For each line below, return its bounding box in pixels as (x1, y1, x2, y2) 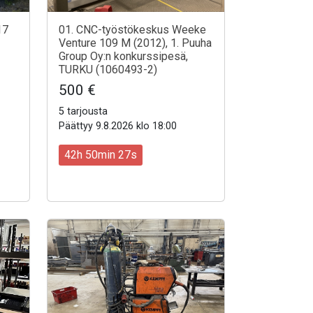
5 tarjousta (59, 105, 108, 117)
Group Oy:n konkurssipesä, (59, 50, 188, 63)
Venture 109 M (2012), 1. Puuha (59, 36, 212, 50)
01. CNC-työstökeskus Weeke (59, 23, 206, 36)
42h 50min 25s (64, 148, 137, 162)
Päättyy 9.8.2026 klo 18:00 (59, 120, 177, 132)
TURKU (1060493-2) (59, 63, 157, 76)
